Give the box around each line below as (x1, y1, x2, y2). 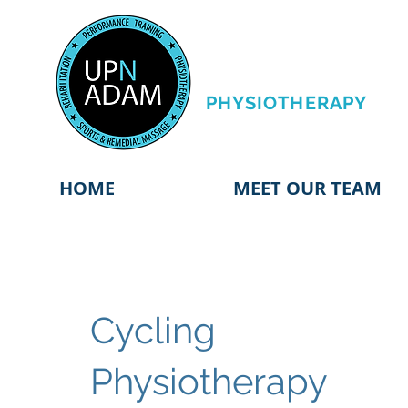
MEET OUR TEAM (232, 176, 382, 200)
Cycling (89, 309, 216, 352)
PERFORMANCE (206, 48, 352, 70)
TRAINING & (206, 70, 321, 92)
